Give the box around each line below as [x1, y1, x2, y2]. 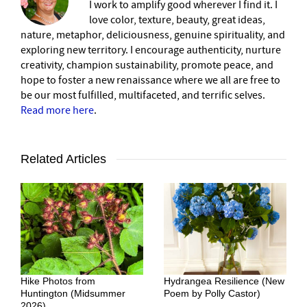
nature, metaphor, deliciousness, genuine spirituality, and [21, 27, 285, 42]
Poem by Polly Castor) [164, 287, 260, 299]
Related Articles [21, 151, 106, 166]
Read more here [21, 103, 94, 117]
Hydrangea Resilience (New [164, 275, 284, 286]
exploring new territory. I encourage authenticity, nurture [21, 42, 281, 57]
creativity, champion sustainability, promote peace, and [21, 58, 273, 72]
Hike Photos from [21, 275, 95, 286]
